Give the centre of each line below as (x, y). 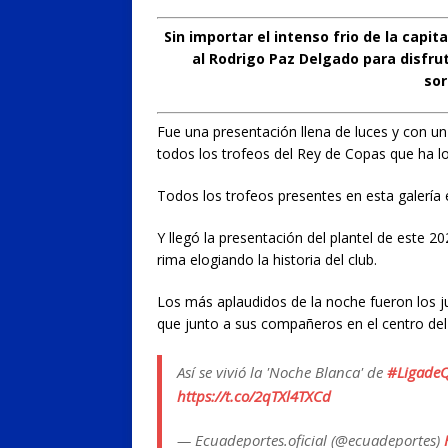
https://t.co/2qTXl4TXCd (254, 395)
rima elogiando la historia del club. (267, 259)
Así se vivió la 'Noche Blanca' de (282, 371)
